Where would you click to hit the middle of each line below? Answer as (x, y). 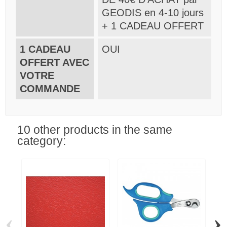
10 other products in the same (95, 129)
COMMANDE (50, 88)
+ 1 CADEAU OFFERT (153, 26)
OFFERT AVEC (54, 62)
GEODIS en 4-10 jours (153, 12)
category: (42, 141)
